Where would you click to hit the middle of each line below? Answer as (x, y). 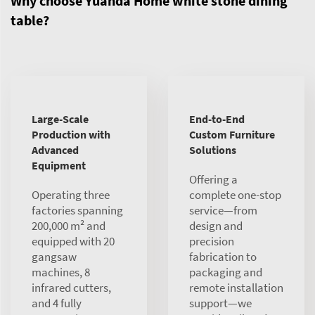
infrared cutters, (71, 287)
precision (212, 241)
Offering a (213, 179)
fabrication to (223, 256)
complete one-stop (235, 194)
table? (30, 20)
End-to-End (217, 118)
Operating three (71, 194)
